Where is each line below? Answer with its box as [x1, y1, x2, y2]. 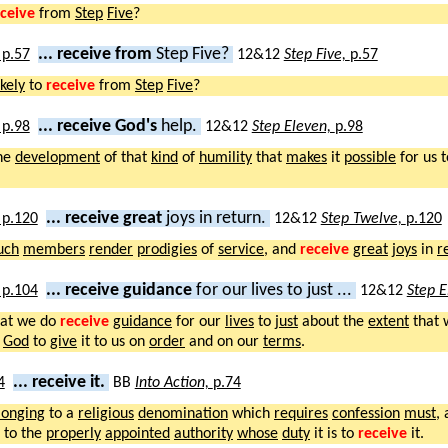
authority [174, 425, 233, 442]
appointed [105, 425, 170, 442]
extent [368, 313, 409, 330]
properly [46, 425, 101, 442]
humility [199, 149, 252, 166]
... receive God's [37, 117, 161, 135]
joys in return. [165, 209, 270, 227]
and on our [185, 333, 263, 350]
